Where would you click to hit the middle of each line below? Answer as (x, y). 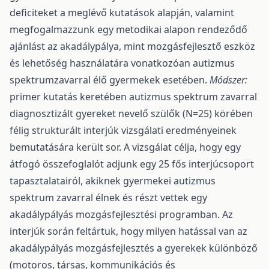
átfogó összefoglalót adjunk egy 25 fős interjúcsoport (132, 164)
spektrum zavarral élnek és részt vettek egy (108, 197)
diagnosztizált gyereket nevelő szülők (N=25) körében (131, 113)
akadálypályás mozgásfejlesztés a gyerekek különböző (134, 248)
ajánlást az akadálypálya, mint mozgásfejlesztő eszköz (132, 46)
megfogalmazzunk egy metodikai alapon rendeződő (128, 29)
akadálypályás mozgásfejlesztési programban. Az (121, 214)
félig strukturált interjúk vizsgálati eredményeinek (123, 130)
